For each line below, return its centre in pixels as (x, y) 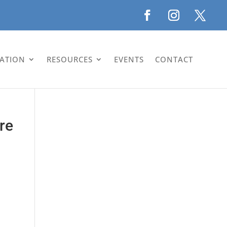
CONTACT (174, 59)
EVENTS (129, 59)
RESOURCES (70, 59)
